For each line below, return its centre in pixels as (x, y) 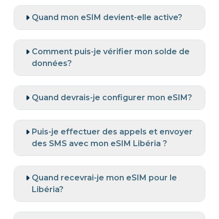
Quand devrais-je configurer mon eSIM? (112, 97)
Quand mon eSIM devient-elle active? (107, 17)
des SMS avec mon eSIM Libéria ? (99, 143)
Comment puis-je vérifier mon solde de (111, 51)
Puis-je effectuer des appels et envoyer (112, 131)
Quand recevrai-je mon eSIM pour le (104, 177)
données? (52, 63)
